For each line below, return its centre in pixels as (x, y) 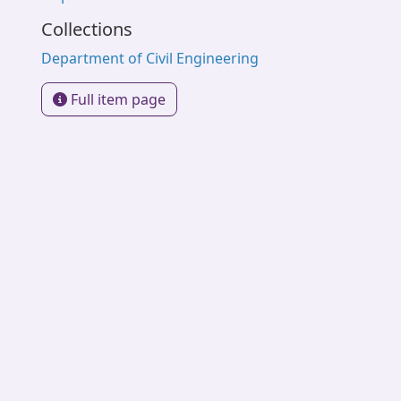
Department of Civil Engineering (150, 58)
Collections (87, 29)
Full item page (116, 99)
